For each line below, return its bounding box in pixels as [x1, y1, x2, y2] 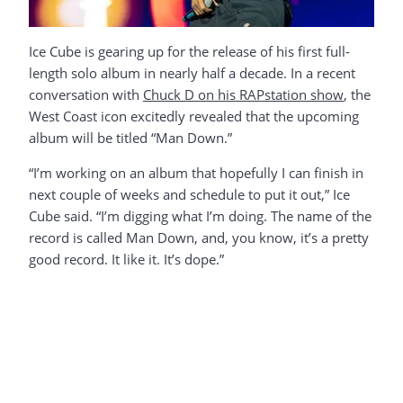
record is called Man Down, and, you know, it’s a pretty [29, 228, 369, 247]
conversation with [29, 85, 143, 104]
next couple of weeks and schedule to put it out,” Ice [29, 185, 350, 204]
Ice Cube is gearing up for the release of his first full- [29, 42, 350, 61]
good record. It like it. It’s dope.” [29, 250, 224, 269]
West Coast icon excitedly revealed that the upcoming [29, 107, 359, 126]
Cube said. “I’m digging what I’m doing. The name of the [29, 207, 372, 226]
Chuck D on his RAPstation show [143, 85, 344, 104]
